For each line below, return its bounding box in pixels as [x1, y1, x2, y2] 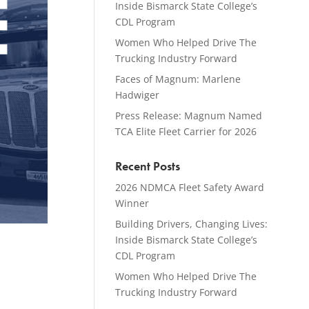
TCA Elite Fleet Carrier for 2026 [115, 125, 257, 138]
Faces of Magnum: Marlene [115, 72, 241, 86]
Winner [115, 197, 150, 210]
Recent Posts [115, 158, 181, 174]
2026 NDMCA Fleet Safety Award [115, 181, 265, 194]
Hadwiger [115, 88, 160, 101]
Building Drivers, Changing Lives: [115, 217, 268, 230]
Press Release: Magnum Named [115, 109, 263, 122]
